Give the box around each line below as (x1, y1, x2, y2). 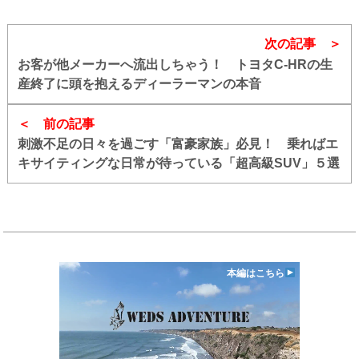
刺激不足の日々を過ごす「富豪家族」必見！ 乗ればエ (17, 137, 338, 151)
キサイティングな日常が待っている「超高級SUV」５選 (17, 156, 340, 171)
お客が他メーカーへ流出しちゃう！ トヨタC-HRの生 (17, 57, 333, 71)
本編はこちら (227, 268, 285, 280)
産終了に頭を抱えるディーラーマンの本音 (17, 76, 261, 91)
